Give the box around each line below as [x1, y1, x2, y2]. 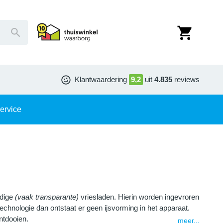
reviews [174, 75, 200, 84]
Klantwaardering [75, 75, 127, 84]
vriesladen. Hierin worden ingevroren [78, 193, 199, 201]
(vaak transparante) [14, 193, 79, 201]
